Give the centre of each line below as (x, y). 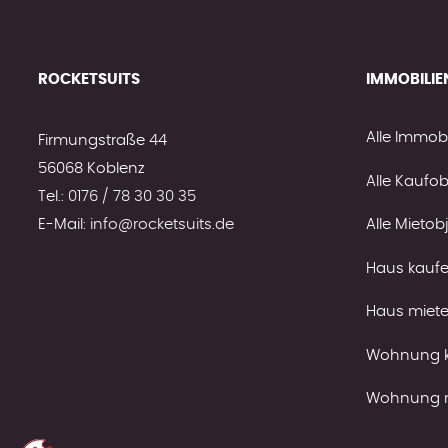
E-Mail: (63, 224)
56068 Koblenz (91, 168)
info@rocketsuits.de (161, 224)
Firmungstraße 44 (102, 140)
